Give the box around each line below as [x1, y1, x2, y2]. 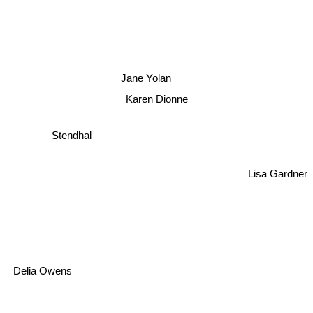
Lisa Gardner [248, 162, 307, 175]
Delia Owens [11, 259, 71, 272]
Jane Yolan [120, 71, 171, 84]
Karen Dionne [125, 93, 188, 105]
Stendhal [52, 129, 92, 141]
